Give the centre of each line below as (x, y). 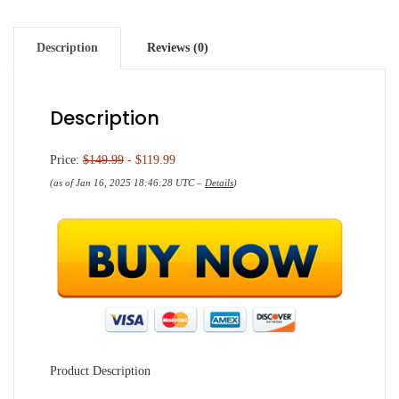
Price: (66, 160)
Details (219, 183)
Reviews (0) (178, 48)
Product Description (100, 371)
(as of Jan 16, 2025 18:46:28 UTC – (127, 183)
